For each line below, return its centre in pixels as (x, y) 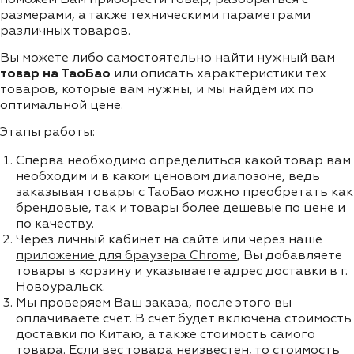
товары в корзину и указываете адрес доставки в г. (182, 271)
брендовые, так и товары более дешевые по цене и (181, 208)
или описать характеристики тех (218, 74)
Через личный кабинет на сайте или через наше (169, 240)
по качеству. (55, 224)
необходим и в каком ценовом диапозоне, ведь (168, 177)
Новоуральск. (60, 287)
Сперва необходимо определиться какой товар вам (183, 161)
